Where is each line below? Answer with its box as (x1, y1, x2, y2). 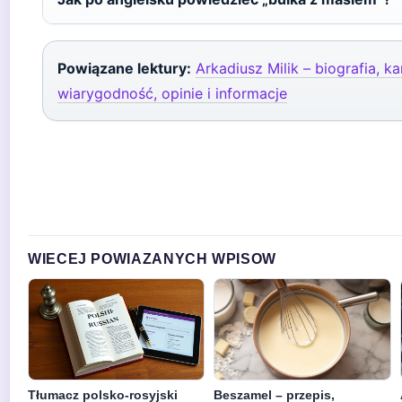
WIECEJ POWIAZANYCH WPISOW (28, 251, 276, 267)
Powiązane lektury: (57, 59, 191, 77)
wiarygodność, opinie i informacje (57, 84, 287, 102)
